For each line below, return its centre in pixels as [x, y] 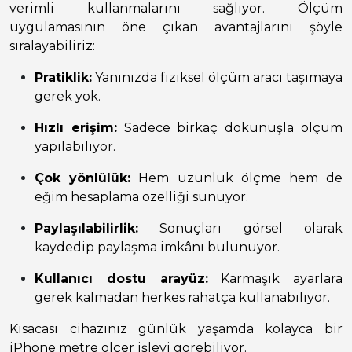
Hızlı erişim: [76, 128]
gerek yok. [68, 97]
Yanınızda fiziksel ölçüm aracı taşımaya [217, 78]
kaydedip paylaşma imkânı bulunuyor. [157, 247]
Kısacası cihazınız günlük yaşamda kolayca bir [176, 329]
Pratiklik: [63, 78]
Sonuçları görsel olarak [240, 229]
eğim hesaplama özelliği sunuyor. [141, 197]
